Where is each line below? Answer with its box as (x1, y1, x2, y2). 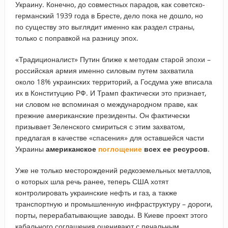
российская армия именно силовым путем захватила (15, 65, 193, 75)
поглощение (98, 144, 142, 154)
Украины (15, 144, 46, 154)
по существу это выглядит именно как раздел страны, (15, 21, 194, 32)
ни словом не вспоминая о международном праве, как (15, 99, 197, 109)
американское (45, 144, 98, 154)
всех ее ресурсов (141, 144, 208, 154)
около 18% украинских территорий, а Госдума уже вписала (15, 76, 212, 87)
